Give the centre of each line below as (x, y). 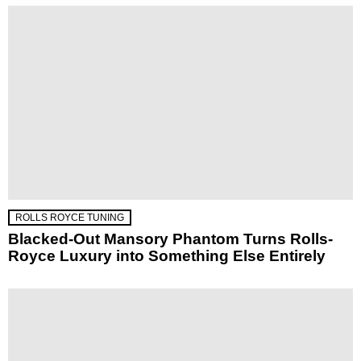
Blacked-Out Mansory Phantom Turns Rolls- (170, 239)
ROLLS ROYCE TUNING (70, 218)
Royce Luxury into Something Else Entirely (167, 256)
